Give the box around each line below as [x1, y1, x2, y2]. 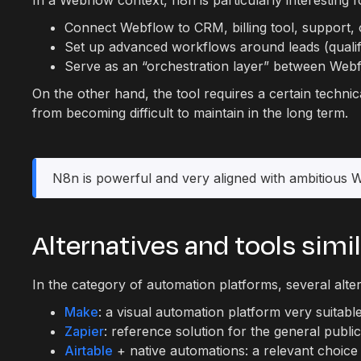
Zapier [64, 323, 104, 339]
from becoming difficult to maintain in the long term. [32, 105, 348, 121]
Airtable [64, 342, 113, 359]
